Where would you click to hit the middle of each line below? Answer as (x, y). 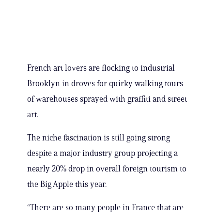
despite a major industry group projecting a (102, 153)
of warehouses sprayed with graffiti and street (107, 99)
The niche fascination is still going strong (99, 138)
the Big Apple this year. (67, 184)
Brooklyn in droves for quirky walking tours (105, 84)
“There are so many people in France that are (105, 208)
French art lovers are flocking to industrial (101, 68)
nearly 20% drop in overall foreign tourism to (107, 169)
